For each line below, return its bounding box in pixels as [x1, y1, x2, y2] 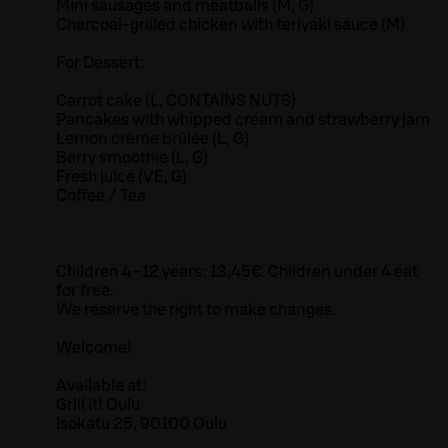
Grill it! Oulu [56, 397, 140, 414]
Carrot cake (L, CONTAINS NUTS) [56, 93, 296, 110]
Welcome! [56, 340, 132, 357]
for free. [56, 283, 114, 300]
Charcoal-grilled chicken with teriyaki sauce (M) [56, 17, 405, 34]
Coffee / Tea [56, 188, 146, 205]
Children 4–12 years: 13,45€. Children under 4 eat [56, 264, 418, 281]
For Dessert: [56, 55, 148, 72]
